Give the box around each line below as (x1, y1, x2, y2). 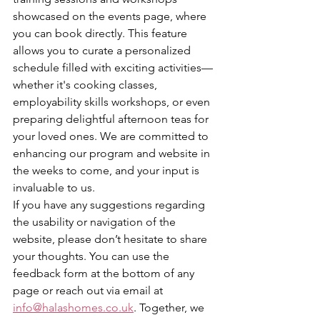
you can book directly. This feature (13, 26, 190, 40)
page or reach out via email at (13, 283, 166, 297)
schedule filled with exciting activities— (13, 60, 213, 74)
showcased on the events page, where (13, 9, 209, 23)
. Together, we (134, 300, 207, 314)
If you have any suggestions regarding (13, 197, 208, 211)
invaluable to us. (13, 180, 95, 194)
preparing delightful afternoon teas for (13, 111, 211, 126)
